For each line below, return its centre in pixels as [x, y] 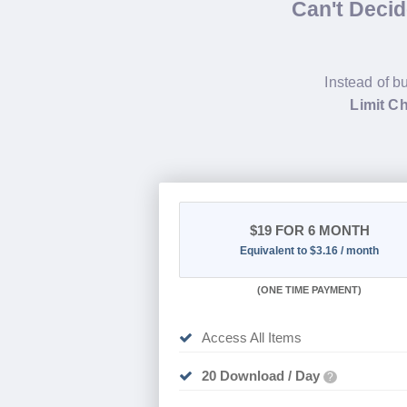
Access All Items [251, 338]
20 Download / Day [260, 376]
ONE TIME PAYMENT [310, 290]
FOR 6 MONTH [320, 231]
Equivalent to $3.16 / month [310, 251]
